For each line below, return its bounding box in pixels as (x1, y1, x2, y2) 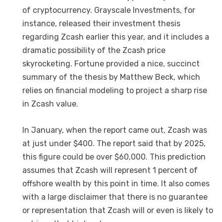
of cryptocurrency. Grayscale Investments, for (22, 5, 195, 15)
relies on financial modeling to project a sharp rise (22, 86, 207, 96)
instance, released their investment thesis (22, 19, 180, 29)
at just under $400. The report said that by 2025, (22, 138, 206, 148)
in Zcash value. (22, 99, 78, 109)
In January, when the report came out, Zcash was (22, 125, 207, 135)
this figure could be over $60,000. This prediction (22, 152, 206, 162)
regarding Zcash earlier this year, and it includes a (22, 32, 209, 42)
